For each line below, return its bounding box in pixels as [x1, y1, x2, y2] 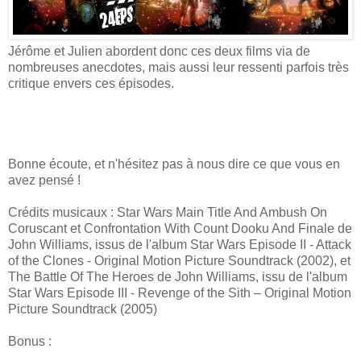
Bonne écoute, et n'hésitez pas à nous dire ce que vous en [8, 157, 340, 172]
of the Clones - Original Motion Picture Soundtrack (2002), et [8, 254, 351, 268]
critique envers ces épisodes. [8, 77, 174, 91]
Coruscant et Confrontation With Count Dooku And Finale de [8, 222, 352, 236]
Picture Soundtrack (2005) [8, 302, 157, 317]
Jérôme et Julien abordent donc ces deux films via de [8, 44, 310, 59]
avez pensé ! [8, 173, 81, 188]
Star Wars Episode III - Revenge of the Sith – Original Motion [8, 286, 351, 301]
